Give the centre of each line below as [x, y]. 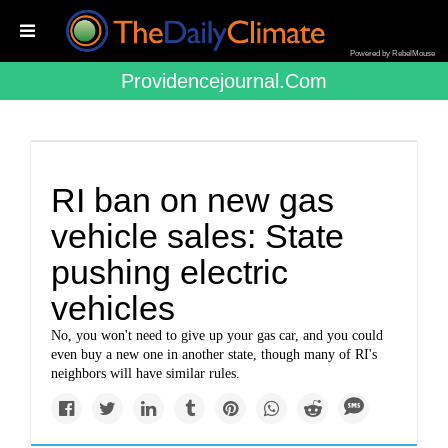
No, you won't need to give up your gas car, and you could [217, 335]
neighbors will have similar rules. [146, 373]
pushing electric [170, 272]
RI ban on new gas [193, 200]
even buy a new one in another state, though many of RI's [214, 354]
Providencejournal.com [224, 81]
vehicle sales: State [198, 236]
